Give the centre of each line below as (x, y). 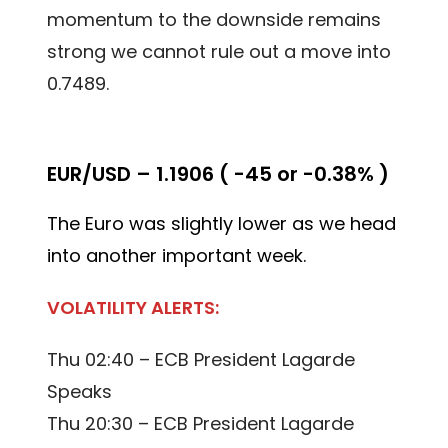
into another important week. (177, 256)
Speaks (80, 392)
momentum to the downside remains (214, 20)
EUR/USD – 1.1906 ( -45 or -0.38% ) (218, 174)
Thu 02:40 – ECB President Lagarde (201, 360)
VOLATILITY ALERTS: (133, 308)
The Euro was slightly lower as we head (222, 224)
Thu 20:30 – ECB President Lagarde (201, 424)
